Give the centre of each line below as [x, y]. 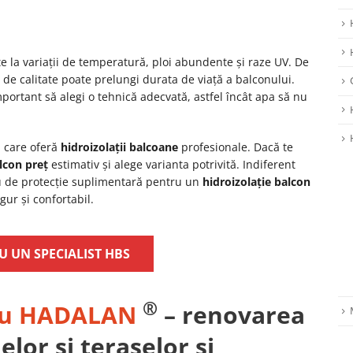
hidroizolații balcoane [119, 147]
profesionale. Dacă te [236, 147]
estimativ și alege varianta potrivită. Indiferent [172, 164]
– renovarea [231, 315]
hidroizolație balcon [256, 182]
